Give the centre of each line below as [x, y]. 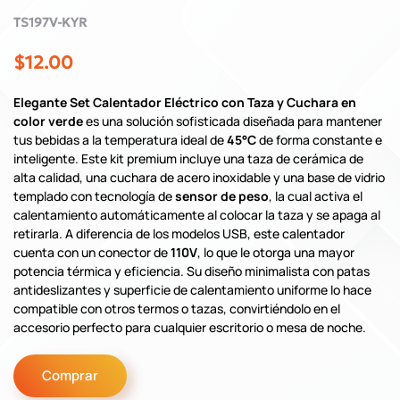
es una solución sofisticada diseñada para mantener [233, 121]
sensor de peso [222, 196]
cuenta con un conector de [92, 252]
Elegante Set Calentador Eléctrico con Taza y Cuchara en [185, 102]
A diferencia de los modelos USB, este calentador [205, 233]
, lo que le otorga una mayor [276, 252]
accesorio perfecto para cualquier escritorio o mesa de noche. [190, 327]
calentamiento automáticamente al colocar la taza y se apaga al [197, 214]
